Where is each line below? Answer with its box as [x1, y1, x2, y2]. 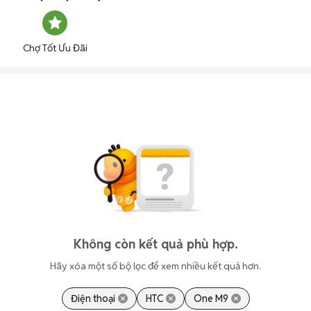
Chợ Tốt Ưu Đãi [22, 42, 87, 54]
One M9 [193, 292, 228, 305]
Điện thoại [70, 292, 115, 305]
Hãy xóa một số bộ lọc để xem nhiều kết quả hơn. [50, 260, 261, 272]
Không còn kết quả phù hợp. [73, 236, 238, 252]
